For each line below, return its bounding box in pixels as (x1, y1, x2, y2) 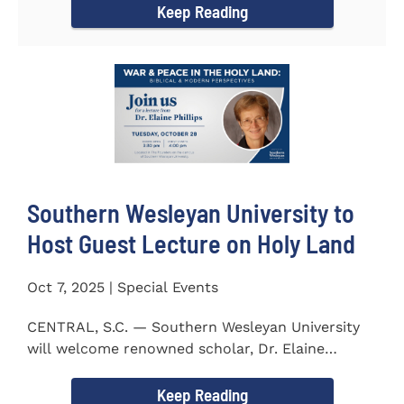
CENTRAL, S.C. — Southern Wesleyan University (27, 317, 360, 335)
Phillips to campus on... (27, 361, 190, 379)
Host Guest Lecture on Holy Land (27, 227, 355, 259)
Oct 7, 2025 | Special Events (27, 278, 218, 296)
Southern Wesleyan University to (27, 197, 354, 228)
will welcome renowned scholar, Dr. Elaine (27, 339, 325, 357)
